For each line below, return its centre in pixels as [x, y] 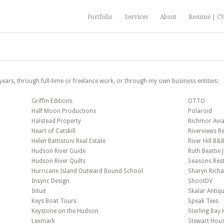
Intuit [38, 191]
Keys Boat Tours [54, 201]
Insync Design [50, 181]
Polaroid [200, 111]
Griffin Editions [52, 101]
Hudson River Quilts [58, 161]
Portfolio [100, 17]
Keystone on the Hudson [65, 211]
